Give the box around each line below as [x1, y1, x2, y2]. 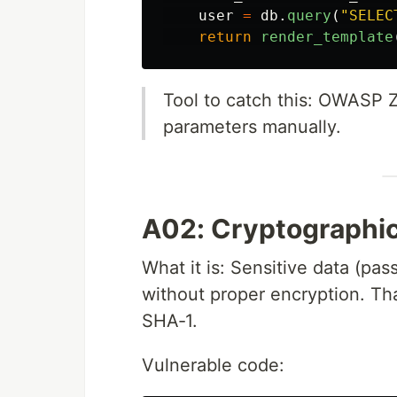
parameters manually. [163, 116, 341, 138]
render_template [261, 28, 393, 46]
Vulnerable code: [142, 354, 284, 377]
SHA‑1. [142, 310, 198, 332]
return [198, 28, 252, 46]
